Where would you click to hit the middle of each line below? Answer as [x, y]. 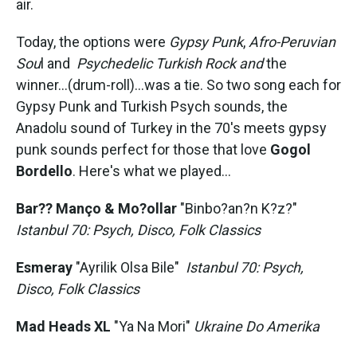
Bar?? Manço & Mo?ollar [96, 208]
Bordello [44, 171]
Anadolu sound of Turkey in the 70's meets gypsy [171, 128]
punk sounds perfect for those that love [143, 149]
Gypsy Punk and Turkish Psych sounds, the [152, 106]
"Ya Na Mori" [154, 326]
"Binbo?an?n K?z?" [239, 208]
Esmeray [44, 267]
